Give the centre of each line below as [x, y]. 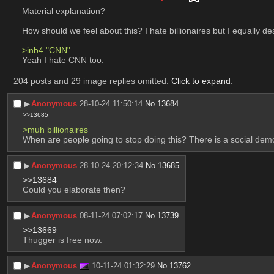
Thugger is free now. [62, 240]
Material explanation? [63, 11]
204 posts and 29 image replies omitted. [92, 80]
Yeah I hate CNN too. [63, 60]
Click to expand [201, 80]
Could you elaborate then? [74, 190]
